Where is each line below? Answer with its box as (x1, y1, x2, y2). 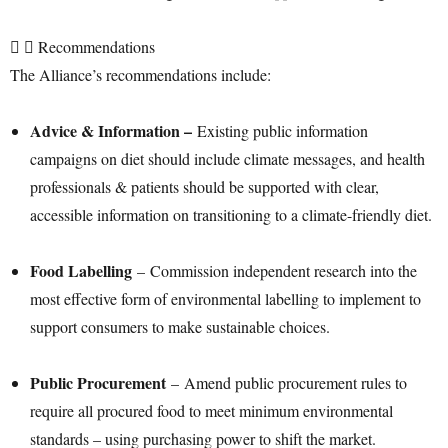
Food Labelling (30, 258, 132, 282)
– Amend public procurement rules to (166, 371, 407, 393)
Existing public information (197, 119, 368, 141)
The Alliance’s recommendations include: (10, 63, 271, 85)
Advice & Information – (30, 118, 197, 142)
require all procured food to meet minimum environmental (30, 399, 393, 421)
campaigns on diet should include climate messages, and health (30, 147, 425, 169)
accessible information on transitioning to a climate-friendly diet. (30, 203, 437, 225)
